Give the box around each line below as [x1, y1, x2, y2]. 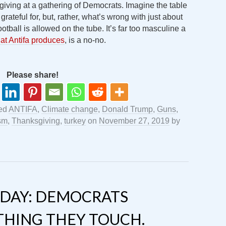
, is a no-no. [65, 36, 106, 44]
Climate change [41, 105, 98, 114]
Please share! [6, 71, 59, 79]
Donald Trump [102, 105, 153, 114]
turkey [64, 117, 86, 125]
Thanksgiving [12, 117, 60, 125]
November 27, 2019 [99, 117, 169, 125]
